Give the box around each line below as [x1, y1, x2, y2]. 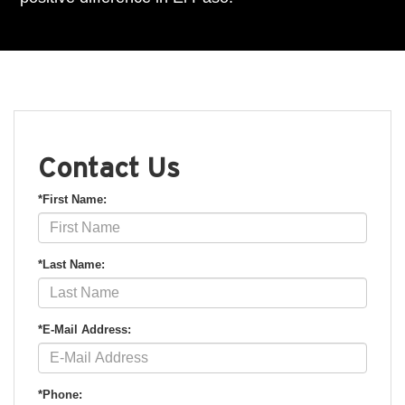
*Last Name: [38, 257, 105, 271]
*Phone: [38, 387, 82, 401]
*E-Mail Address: [38, 322, 131, 336]
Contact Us [38, 152, 180, 183]
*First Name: [38, 192, 107, 206]
